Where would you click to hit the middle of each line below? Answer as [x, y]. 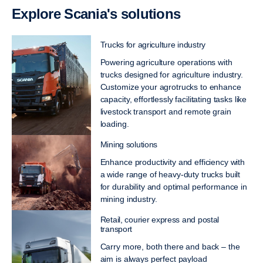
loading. [114, 124]
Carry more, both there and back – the [170, 246]
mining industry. [129, 199]
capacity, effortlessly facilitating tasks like [173, 99]
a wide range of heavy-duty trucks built [170, 174]
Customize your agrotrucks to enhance [171, 87]
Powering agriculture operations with [166, 62]
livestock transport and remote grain [166, 111]
